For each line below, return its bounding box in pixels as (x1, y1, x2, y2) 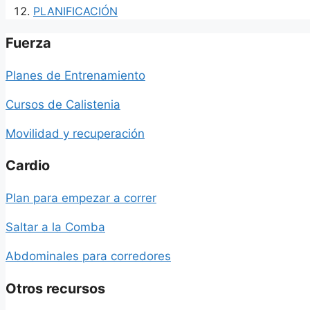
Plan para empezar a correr (6, 191, 156, 206)
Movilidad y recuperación (6, 126, 145, 140)
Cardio (6, 157, 50, 174)
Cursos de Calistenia (6, 97, 120, 111)
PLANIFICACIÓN (33, 3, 118, 18)
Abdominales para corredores (6, 249, 171, 264)
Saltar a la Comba (6, 220, 105, 235)
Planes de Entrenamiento (6, 68, 145, 82)
